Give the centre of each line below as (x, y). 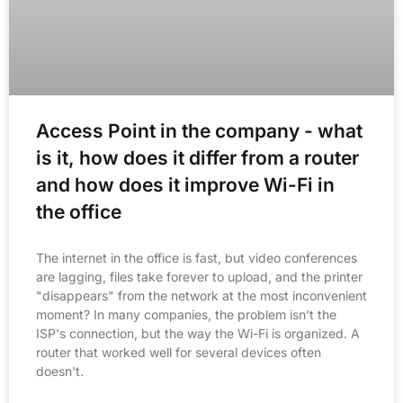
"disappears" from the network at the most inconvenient (201, 295)
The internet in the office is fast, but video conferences (197, 257)
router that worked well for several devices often (179, 352)
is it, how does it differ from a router (197, 157)
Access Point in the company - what (199, 130)
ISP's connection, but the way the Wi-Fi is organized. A (198, 333)
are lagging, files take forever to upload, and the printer (199, 276)
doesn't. (60, 371)
